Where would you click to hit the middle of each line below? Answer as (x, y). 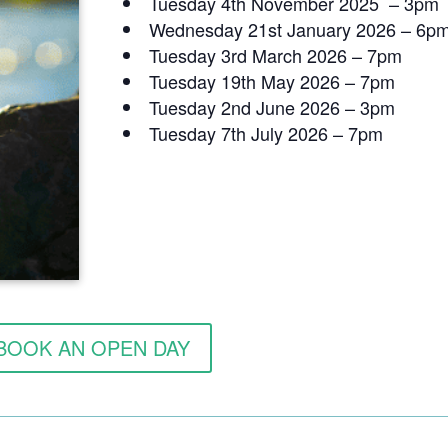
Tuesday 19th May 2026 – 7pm (271, 80)
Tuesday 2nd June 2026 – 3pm (271, 106)
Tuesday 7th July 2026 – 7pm (265, 132)
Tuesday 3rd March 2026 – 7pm (275, 54)
